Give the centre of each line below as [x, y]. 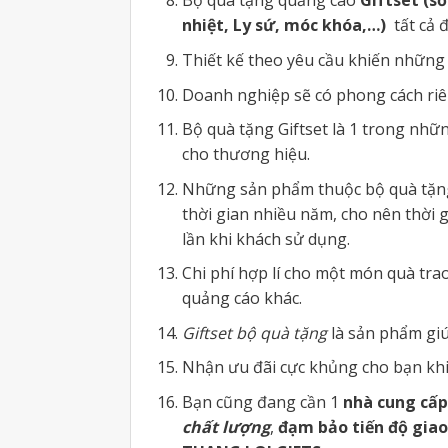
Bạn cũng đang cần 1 [262, 402]
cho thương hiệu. [245, 154]
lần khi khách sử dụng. [265, 238]
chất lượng [225, 427]
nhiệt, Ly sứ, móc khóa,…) [283, 25]
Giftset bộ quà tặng [254, 332]
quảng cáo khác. [241, 298]
